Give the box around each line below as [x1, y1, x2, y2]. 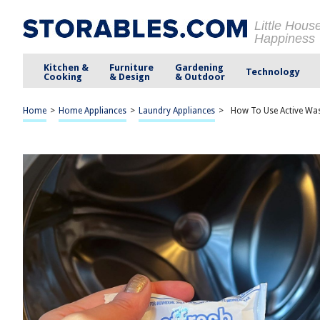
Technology [245, 66, 300, 77]
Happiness [254, 31, 315, 46]
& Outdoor [174, 71, 225, 82]
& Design [109, 71, 151, 82]
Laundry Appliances [139, 106, 215, 116]
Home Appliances [59, 106, 126, 116]
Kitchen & [44, 61, 89, 73]
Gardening [174, 61, 224, 73]
